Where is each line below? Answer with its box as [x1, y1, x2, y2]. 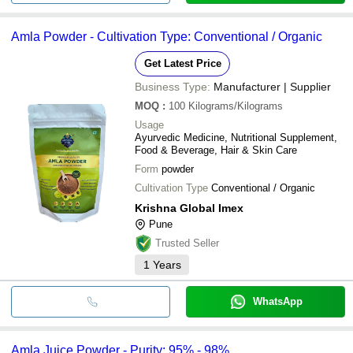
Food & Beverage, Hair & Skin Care [135, 143, 297, 156]
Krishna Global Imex [135, 201, 243, 214]
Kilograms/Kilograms [188, 99, 283, 112]
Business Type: [135, 80, 210, 93]
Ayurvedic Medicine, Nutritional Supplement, [135, 131, 337, 143]
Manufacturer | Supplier [214, 80, 331, 93]
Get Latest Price [143, 57, 221, 69]
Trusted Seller [155, 236, 219, 249]
